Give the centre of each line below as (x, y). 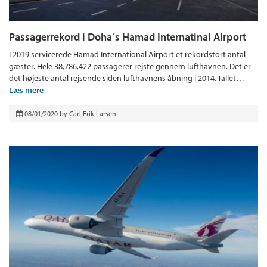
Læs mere (26, 90)
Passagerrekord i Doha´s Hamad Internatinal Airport (128, 36)
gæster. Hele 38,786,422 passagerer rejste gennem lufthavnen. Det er (130, 66)
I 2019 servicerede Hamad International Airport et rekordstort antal (127, 54)
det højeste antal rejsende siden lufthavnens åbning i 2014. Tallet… (127, 78)
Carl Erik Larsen (93, 113)
